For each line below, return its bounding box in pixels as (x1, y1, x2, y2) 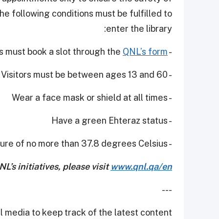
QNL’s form (123, 46, 168, 57)
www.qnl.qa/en (110, 161, 172, 172)
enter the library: (106, 23, 172, 34)
